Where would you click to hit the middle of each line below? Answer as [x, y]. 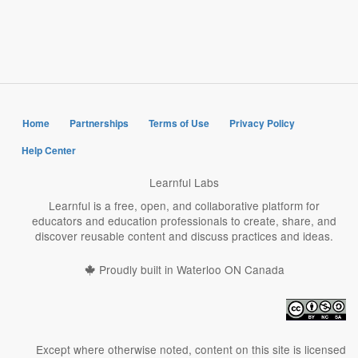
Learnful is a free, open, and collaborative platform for [185, 205]
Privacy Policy [262, 123]
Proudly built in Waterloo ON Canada [190, 270]
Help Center [49, 150]
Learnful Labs [185, 182]
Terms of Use [179, 123]
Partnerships [99, 123]
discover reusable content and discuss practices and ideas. [185, 235]
